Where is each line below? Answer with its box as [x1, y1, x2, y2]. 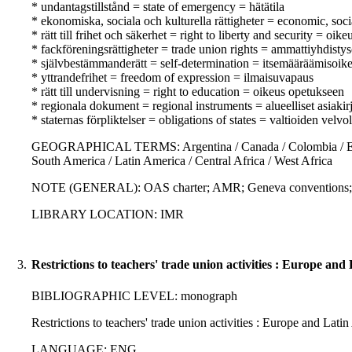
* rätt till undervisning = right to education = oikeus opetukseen [31, 85, 344, 99]
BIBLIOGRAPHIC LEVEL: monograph [31, 289, 237, 303]
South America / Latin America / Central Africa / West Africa [31, 154, 332, 168]
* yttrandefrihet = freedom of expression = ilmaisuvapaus [31, 71, 313, 85]
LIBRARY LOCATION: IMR [31, 207, 184, 222]
